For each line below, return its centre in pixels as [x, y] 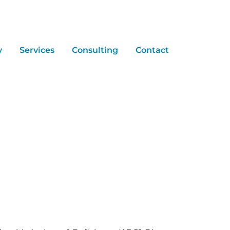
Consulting [95, 50]
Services [37, 50]
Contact [152, 50]
